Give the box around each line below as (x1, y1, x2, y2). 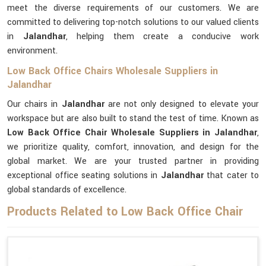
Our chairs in (7, 98, 62, 110)
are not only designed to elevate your (107, 98, 259, 110)
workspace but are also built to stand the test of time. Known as (7, 112, 259, 125)
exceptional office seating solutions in (7, 169, 161, 182)
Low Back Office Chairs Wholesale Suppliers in (7, 64, 218, 78)
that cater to (203, 169, 259, 182)
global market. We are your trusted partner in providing (7, 155, 259, 167)
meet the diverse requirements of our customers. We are (7, 2, 259, 14)
